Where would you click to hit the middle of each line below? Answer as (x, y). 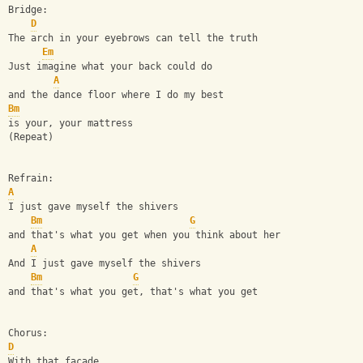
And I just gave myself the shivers (105, 264)
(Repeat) (31, 137)
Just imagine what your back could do (110, 67)
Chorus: (28, 333)
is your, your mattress (70, 124)
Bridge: (28, 10)
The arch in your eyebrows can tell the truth (133, 38)
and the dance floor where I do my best (116, 95)
